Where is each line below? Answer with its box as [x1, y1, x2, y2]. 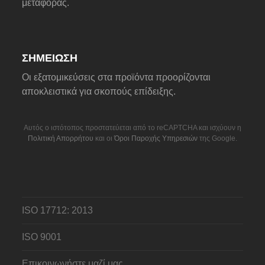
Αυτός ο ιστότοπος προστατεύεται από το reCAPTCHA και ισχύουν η [24, 123, 241, 132]
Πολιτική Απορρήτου [28, 134, 93, 143]
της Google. [198, 134, 237, 143]
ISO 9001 [22, 231, 62, 242]
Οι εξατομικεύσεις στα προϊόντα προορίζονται [22, 72, 211, 82]
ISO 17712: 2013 [22, 205, 93, 215]
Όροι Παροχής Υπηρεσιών [114, 134, 198, 143]
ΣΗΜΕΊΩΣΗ [22, 51, 78, 64]
